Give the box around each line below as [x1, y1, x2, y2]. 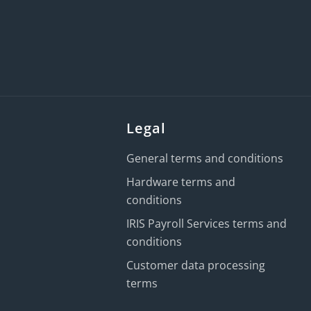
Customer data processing [126, 257, 266, 273]
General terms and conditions [126, 150, 284, 166]
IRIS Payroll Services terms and [126, 215, 287, 231]
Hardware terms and [126, 174, 236, 190]
